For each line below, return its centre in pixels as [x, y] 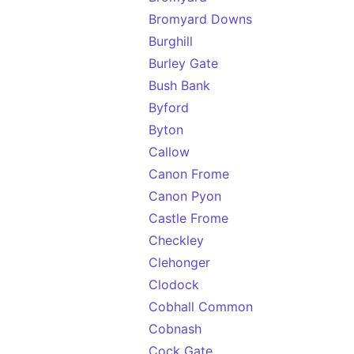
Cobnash [175, 329]
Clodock [174, 284]
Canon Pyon [185, 196]
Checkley [176, 240]
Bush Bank [179, 85]
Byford [169, 107]
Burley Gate [183, 63]
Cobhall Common [201, 307]
